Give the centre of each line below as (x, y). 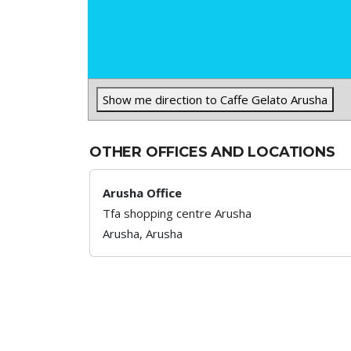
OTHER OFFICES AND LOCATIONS (212, 152)
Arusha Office (142, 193)
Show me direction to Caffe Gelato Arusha (215, 100)
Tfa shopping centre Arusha (177, 213)
